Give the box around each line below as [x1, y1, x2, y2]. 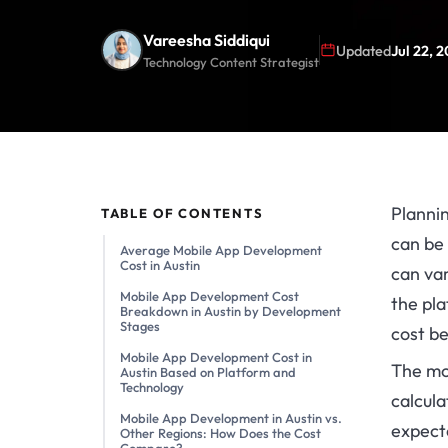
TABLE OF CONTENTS [100, 205, 264, 222]
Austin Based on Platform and [119, 364, 296, 381]
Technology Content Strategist [142, 54, 319, 71]
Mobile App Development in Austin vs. [119, 410, 342, 427]
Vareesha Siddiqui [142, 30, 270, 51]
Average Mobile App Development [119, 242, 322, 259]
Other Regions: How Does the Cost [119, 425, 321, 442]
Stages [119, 318, 163, 335]
